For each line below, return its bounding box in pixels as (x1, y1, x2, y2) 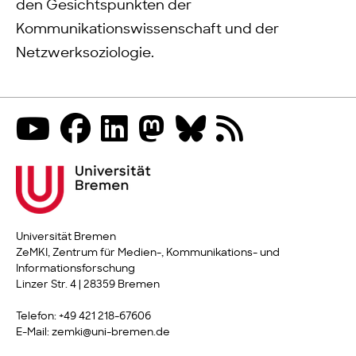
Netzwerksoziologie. (16, 47, 154, 60)
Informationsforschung (16, 264, 135, 274)
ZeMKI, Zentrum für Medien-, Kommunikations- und (16, 248, 280, 258)
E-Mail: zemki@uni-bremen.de (16, 327, 170, 338)
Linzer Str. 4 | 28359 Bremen (16, 280, 160, 290)
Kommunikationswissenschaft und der (16, 23, 279, 36)
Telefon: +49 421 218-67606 (16, 311, 151, 322)
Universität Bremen (16, 232, 116, 242)
